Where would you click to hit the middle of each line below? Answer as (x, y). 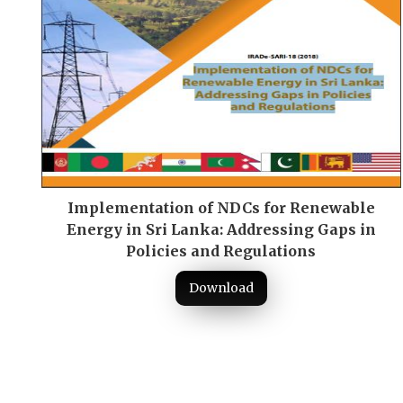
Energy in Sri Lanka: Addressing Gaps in (221, 229)
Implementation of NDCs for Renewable (221, 207)
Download (221, 287)
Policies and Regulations (221, 251)
